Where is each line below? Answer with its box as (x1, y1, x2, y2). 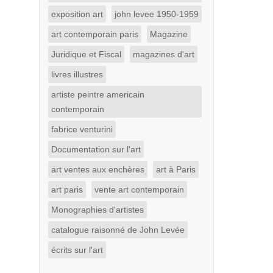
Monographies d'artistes (51, 205, 144, 214)
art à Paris (155, 165, 196, 174)
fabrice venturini (51, 124, 113, 134)
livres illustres (51, 69, 103, 79)
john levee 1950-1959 (114, 9, 199, 19)
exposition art (51, 9, 103, 19)
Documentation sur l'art (51, 144, 141, 154)
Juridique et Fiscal (51, 49, 121, 59)
